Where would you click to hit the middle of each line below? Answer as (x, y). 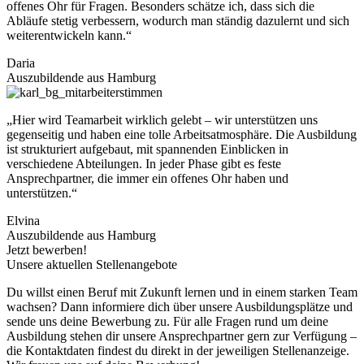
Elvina (23, 220)
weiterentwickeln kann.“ (71, 35)
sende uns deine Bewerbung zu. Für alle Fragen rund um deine (167, 321)
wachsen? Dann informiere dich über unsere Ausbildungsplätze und (180, 306)
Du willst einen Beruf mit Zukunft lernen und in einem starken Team (182, 292)
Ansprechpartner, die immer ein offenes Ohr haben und (147, 178)
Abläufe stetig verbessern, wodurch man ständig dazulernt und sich (178, 20)
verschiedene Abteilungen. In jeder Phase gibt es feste (144, 163)
